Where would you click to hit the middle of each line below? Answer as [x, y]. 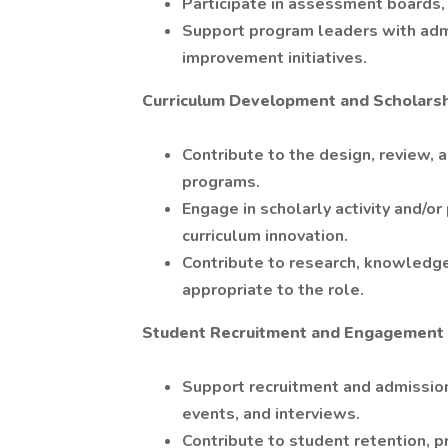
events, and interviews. [271, 414]
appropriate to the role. [273, 290]
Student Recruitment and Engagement [293, 333]
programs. [221, 182]
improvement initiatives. [274, 58]
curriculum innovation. [265, 236]
